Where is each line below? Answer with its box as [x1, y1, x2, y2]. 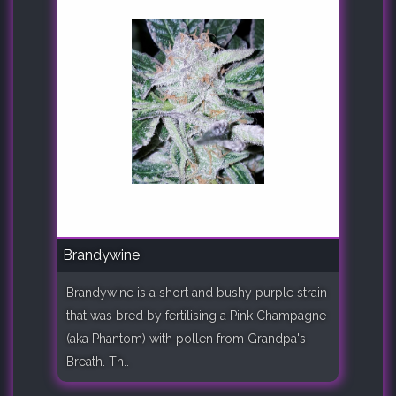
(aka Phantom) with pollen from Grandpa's [66, 331, 306, 346]
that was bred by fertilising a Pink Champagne [66, 308, 326, 323]
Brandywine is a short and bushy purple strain [66, 285, 327, 300]
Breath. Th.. [66, 354, 129, 369]
